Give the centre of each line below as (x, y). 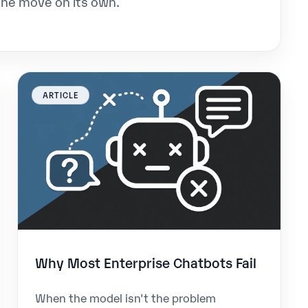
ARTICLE (60, 95)
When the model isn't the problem (126, 298)
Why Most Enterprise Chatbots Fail (146, 262)
